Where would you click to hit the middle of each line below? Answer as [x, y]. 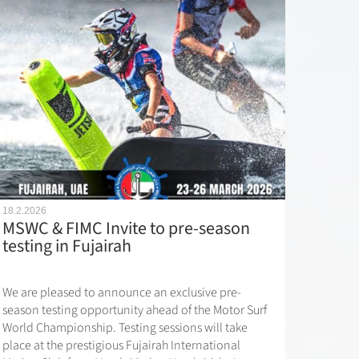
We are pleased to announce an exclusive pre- [121, 293]
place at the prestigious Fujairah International [121, 346]
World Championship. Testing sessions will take [125, 328]
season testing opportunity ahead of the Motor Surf [134, 311]
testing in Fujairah [67, 246]
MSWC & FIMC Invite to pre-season [126, 229]
